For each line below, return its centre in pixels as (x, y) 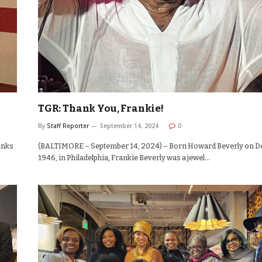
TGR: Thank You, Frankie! (101, 109)
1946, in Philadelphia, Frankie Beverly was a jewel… (124, 158)
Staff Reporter (68, 126)
